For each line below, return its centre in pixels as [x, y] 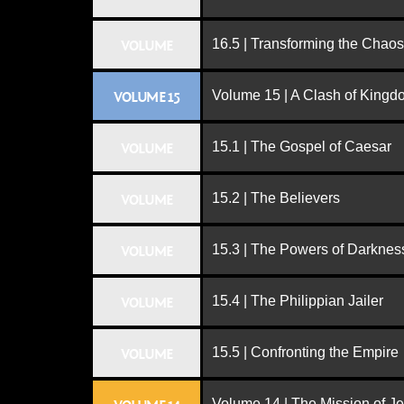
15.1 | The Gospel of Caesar [302, 147]
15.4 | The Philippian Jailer [298, 301]
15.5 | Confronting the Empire [305, 352]
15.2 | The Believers [276, 198]
